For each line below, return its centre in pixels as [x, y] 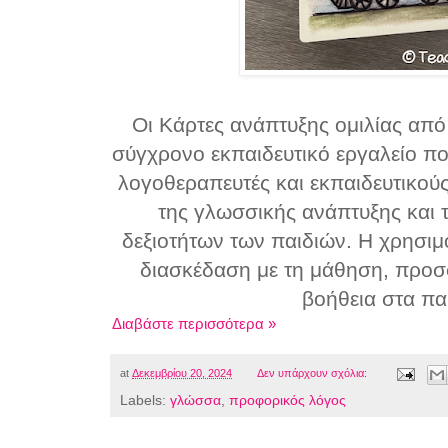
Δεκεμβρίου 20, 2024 [182, 373]
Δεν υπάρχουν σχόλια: [313, 373]
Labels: [145, 400]
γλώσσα [195, 400]
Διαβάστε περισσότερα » [194, 324]
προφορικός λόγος [287, 400]
